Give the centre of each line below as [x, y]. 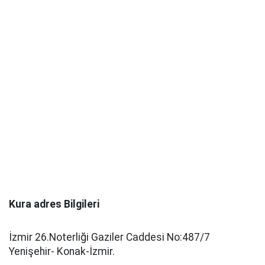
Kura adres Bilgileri [54, 204]
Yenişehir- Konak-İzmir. [62, 251]
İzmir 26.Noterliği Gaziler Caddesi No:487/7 [109, 237]
